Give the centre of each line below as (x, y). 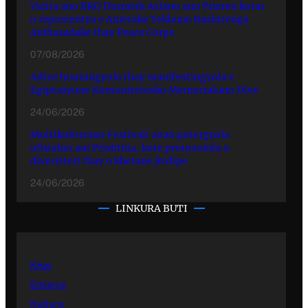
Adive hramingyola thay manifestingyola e (132, 77)
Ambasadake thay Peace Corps (102, 33)
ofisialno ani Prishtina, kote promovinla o (130, 148)
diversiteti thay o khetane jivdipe (109, 161)
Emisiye (48, 285)
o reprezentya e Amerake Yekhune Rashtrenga (140, 20)
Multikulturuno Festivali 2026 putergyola (130, 135)
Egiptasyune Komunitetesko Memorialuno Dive (144, 90)
